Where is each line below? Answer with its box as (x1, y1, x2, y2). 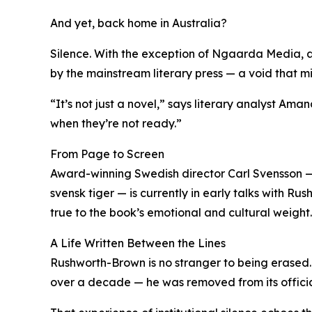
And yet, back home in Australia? (50, 16, 227, 31)
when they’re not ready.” (50, 116, 182, 131)
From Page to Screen (50, 147, 164, 162)
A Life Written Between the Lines (50, 236, 226, 251)
